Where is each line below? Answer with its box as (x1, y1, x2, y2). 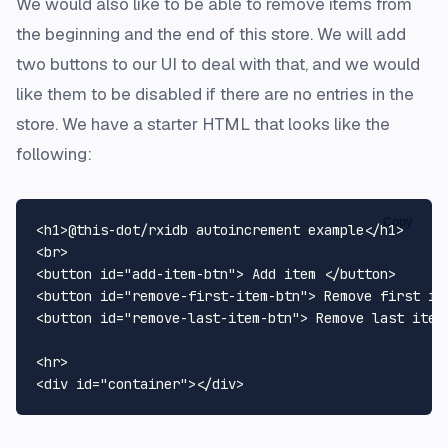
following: (16, 143, 92, 166)
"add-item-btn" (124, 265, 236, 284)
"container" (100, 375, 188, 394)
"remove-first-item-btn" (124, 287, 308, 306)
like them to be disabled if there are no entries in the (16, 83, 414, 106)
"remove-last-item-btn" (124, 309, 300, 328)
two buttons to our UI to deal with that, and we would (16, 53, 420, 76)
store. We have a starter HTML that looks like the (16, 113, 390, 136)
